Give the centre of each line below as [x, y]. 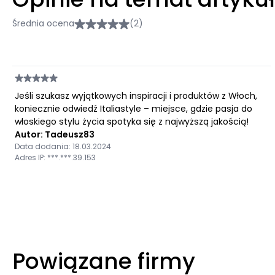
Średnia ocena [43, 23]
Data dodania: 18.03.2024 [63, 146]
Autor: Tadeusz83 [55, 134]
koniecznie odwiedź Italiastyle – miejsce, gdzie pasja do [134, 109]
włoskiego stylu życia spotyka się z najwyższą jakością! [132, 122]
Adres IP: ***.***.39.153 [55, 157]
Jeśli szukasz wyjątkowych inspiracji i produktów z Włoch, [136, 96]
